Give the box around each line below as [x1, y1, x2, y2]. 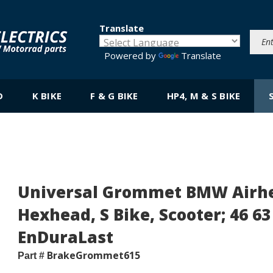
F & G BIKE [90, 90, 138, 102]
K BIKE [32, 90, 62, 102]
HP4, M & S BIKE [166, 90, 241, 102]
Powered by [99, 49, 158, 62]
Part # [18, 250, 44, 261]
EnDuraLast [18, 226, 113, 248]
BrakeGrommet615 [47, 249, 140, 262]
